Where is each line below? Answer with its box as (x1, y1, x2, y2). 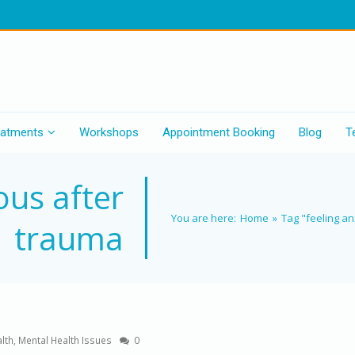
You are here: (171, 211, 239, 225)
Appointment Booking (162, 125, 275, 139)
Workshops (78, 125, 139, 139)
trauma (14, 216, 124, 260)
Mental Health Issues (18, 334, 112, 346)
